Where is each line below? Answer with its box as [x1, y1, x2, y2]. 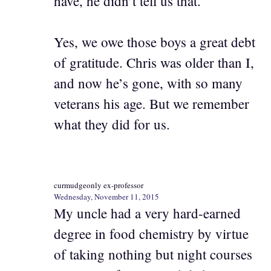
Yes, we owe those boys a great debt [54, 33, 255, 51]
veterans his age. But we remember [54, 94, 249, 113]
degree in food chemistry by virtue [54, 224, 249, 243]
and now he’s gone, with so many [54, 74, 243, 93]
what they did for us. [54, 115, 170, 134]
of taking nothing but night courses [54, 244, 252, 263]
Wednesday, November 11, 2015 [54, 191, 159, 202]
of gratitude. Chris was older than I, [54, 53, 254, 72]
